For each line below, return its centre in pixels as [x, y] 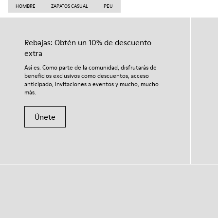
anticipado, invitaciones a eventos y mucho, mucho [91, 84]
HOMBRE [26, 6]
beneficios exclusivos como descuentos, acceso [87, 76]
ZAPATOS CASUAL [70, 6]
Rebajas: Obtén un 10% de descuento [88, 42]
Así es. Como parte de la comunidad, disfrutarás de [91, 67]
